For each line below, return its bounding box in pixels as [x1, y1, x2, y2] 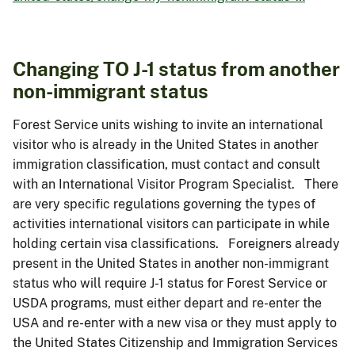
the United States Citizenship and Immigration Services [13, 334, 338, 350]
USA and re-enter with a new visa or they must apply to [13, 315, 337, 330]
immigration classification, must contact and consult [13, 156, 320, 172]
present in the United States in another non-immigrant [13, 255, 329, 271]
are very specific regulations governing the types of [13, 196, 315, 212]
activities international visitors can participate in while [13, 216, 330, 231]
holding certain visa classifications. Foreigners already [13, 235, 340, 251]
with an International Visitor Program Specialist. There [13, 176, 338, 192]
